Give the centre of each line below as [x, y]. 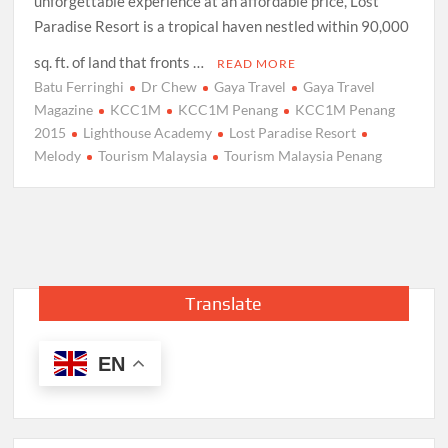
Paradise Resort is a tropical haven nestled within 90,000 [222, 26]
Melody [58, 156]
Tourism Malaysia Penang [303, 156]
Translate [224, 304]
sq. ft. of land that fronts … [121, 62]
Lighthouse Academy [148, 133]
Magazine [64, 110]
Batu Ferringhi [79, 87]
